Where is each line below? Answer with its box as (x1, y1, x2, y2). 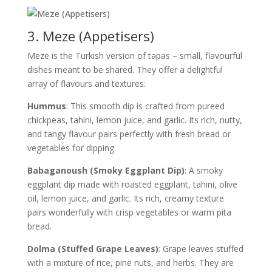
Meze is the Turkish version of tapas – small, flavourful (27, 50, 242, 61)
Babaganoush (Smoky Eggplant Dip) (27, 165, 185, 176)
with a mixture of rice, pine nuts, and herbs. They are (27, 257, 234, 268)
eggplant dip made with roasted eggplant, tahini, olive (27, 178, 237, 190)
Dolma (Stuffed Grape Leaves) (27, 243, 158, 254)
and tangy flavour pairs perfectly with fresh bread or (27, 128, 231, 140)
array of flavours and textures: (27, 78, 146, 89)
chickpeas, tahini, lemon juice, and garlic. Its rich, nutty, (27, 114, 242, 126)
